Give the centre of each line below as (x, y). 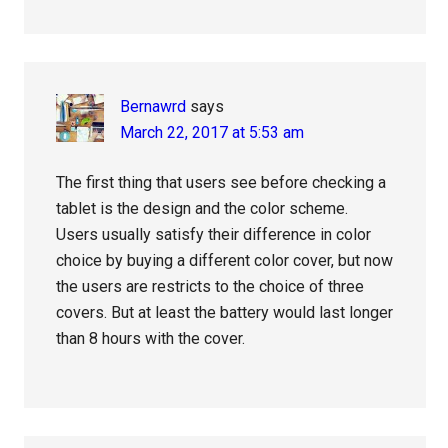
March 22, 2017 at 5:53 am (212, 133)
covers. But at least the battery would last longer (225, 313)
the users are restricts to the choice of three (210, 287)
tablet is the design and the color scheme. (202, 209)
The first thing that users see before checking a (221, 183)
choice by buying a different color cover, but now (225, 261)
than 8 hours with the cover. (151, 339)
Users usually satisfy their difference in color (214, 235)
